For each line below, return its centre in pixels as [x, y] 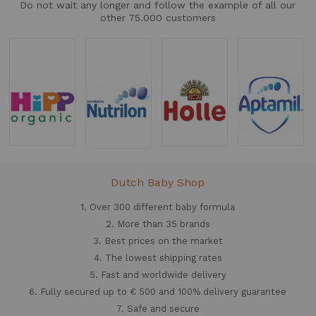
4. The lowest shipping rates [158, 257]
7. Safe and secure [158, 308]
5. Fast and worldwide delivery [158, 274]
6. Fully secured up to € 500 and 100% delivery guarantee [158, 291]
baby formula [206, 207]
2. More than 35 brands [158, 224]
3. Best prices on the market [158, 241]
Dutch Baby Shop [158, 182]
